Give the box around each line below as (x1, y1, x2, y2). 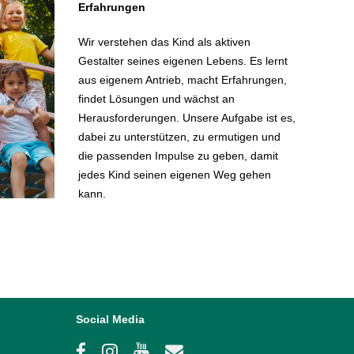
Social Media (76, 313, 145, 326)
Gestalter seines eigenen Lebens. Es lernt (77, 55, 288, 67)
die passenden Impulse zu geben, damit (77, 149, 278, 162)
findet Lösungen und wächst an (77, 92, 235, 105)
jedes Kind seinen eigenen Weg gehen (77, 168, 271, 181)
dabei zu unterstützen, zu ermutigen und (77, 130, 281, 143)
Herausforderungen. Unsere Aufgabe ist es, (77, 111, 296, 124)
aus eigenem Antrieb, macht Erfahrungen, (77, 73, 287, 86)
